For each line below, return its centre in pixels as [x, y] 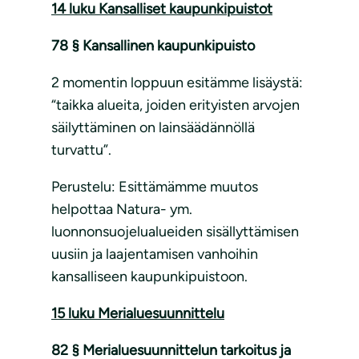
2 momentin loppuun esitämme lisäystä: [177, 83]
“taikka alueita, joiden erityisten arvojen [175, 105]
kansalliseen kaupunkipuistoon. [149, 277]
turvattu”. [81, 150]
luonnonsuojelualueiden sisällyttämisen [175, 232]
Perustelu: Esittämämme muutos [155, 187]
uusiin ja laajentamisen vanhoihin [155, 254]
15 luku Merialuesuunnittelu [138, 314]
